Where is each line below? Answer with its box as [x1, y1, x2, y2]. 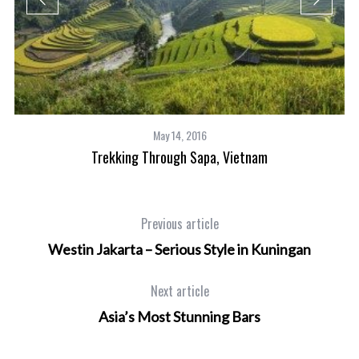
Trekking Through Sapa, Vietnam [91, 146, 268, 167]
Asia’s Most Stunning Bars [99, 307, 260, 325]
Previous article [140, 213, 219, 233]
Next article [150, 280, 209, 301]
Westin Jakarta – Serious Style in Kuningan [48, 240, 311, 258]
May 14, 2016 [152, 126, 207, 143]
